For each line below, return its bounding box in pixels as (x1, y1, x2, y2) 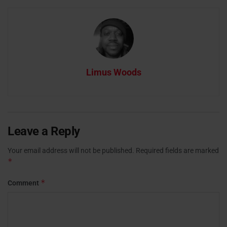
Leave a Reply (8, 124, 80, 139)
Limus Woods (86, 67, 141, 78)
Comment (8, 179, 41, 187)
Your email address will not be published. (8, 146, 134, 155)
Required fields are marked (136, 146, 219, 155)
